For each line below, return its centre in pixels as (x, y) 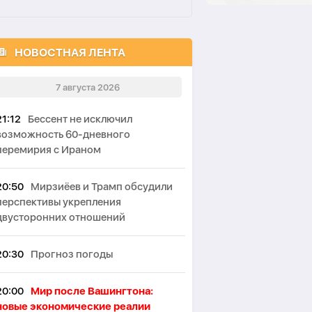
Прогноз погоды (72, 254)
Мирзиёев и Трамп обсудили (102, 187)
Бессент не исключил (80, 119)
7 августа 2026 (88, 87)
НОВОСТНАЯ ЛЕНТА (70, 52)
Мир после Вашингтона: (92, 291)
